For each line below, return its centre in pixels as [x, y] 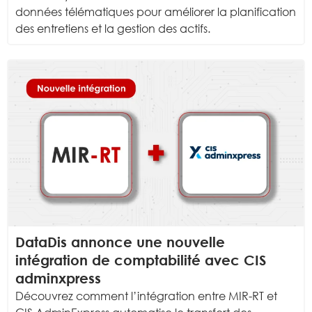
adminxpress [58, 278]
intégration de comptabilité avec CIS [141, 260]
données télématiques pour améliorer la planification [156, 11]
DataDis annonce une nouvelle [120, 242]
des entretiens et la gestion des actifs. [113, 28]
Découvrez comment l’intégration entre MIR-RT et [146, 296]
